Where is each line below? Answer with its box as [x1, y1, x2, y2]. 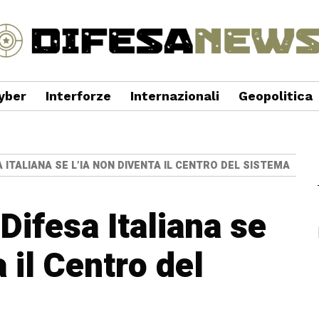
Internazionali [130, 88, 219, 103]
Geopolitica [238, 88, 313, 103]
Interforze [45, 88, 111, 103]
